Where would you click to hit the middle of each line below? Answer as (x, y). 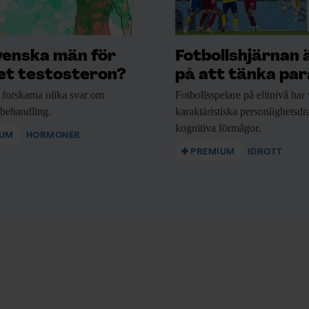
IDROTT (265, 152)
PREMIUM (213, 152)
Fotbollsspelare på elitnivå (232, 95)
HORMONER (53, 136)
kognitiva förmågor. (218, 128)
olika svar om (73, 95)
